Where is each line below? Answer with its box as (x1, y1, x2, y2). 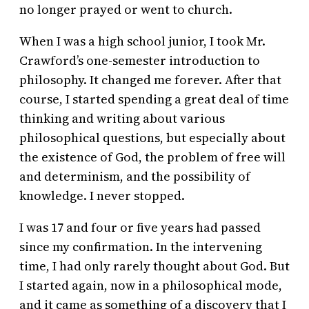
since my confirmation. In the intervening (19, 238, 262, 256)
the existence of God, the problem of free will (19, 148, 286, 166)
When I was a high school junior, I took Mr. (19, 32, 266, 50)
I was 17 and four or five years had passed (19, 219, 261, 237)
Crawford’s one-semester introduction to (19, 52, 260, 70)
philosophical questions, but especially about (19, 129, 286, 147)
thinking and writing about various (19, 110, 225, 128)
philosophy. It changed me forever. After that (19, 71, 281, 89)
